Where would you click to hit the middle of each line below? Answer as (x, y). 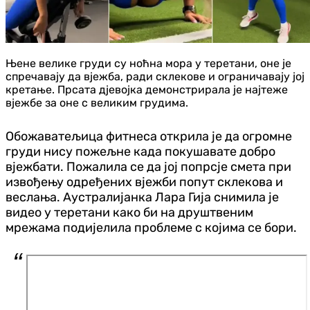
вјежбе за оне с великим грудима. (97, 102)
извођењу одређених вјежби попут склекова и (144, 182)
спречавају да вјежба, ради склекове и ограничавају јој (155, 76)
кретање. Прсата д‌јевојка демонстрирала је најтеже (147, 89)
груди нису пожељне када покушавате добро (140, 151)
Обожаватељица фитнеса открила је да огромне (149, 136)
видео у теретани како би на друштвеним (129, 212)
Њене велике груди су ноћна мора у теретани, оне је (148, 63)
